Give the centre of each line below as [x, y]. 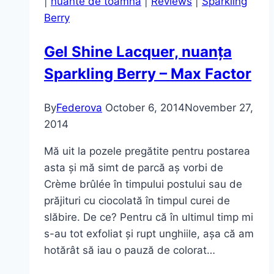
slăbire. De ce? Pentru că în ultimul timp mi [149, 217]
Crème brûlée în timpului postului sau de [143, 184]
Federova [79, 107]
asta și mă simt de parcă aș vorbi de [134, 167]
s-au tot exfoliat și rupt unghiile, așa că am [149, 233]
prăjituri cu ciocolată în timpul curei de [137, 200]
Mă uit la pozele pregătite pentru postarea [147, 151]
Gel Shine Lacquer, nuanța [138, 51]
